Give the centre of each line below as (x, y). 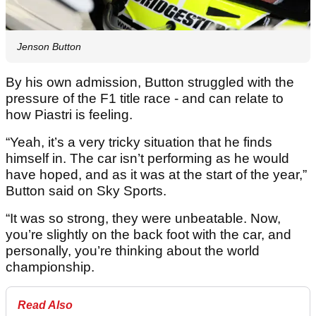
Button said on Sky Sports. (86, 191)
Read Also (45, 305)
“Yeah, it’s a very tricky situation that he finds (139, 142)
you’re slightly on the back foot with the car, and (148, 235)
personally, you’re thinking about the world (133, 251)
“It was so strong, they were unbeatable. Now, (143, 219)
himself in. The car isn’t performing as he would (147, 159)
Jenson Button (49, 47)
